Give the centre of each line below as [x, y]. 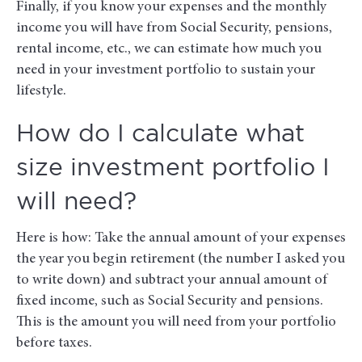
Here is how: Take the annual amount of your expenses [181, 239]
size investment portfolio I [173, 169]
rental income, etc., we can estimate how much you [169, 50]
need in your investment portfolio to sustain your [166, 71]
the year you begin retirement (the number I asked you [181, 260]
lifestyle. [41, 92]
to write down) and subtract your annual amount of [172, 281]
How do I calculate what [160, 135]
